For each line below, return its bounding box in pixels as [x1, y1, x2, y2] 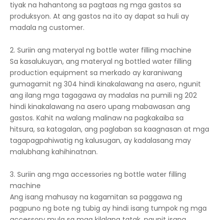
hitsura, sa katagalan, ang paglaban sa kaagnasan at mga [10, 124, 209, 135]
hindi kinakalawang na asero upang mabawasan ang [10, 102, 190, 112]
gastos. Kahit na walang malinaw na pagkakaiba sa [10, 113, 184, 123]
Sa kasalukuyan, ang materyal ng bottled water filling [10, 56, 192, 67]
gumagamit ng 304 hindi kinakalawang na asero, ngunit [10, 79, 201, 89]
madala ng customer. [10, 23, 84, 33]
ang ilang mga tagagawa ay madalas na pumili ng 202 [10, 90, 197, 101]
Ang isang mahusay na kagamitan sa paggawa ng [10, 192, 182, 202]
